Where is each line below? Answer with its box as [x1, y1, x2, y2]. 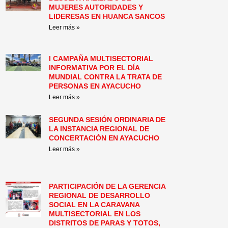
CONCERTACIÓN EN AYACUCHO [49, 133, 160, 142]
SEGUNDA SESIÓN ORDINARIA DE [49, 115, 166, 124]
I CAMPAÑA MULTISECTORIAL [49, 54, 154, 63]
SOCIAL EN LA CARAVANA [49, 201, 140, 209]
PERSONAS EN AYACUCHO [49, 82, 141, 91]
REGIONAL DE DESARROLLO [49, 191, 151, 200]
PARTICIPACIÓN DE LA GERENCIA [49, 182, 166, 191]
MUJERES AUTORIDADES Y [49, 3, 144, 11]
